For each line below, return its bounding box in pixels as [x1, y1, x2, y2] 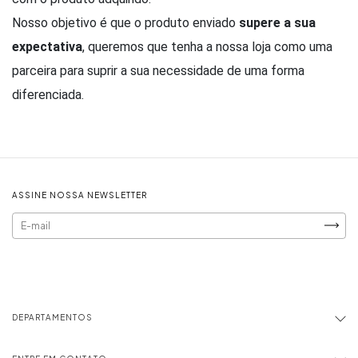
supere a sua [239, 14, 316, 30]
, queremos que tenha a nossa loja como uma [82, 38, 332, 54]
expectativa [12, 38, 82, 54]
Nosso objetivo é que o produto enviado [12, 14, 239, 30]
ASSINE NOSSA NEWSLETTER [12, 189, 147, 200]
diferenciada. [12, 86, 84, 102]
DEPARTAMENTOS [12, 312, 93, 322]
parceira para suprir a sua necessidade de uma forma [12, 62, 304, 78]
